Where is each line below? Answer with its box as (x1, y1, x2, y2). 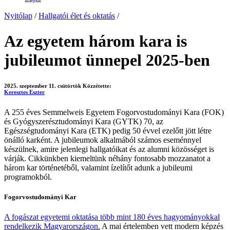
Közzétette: (83, 82, 113, 89)
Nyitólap (4, 11, 32, 21)
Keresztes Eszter (4, 88, 45, 95)
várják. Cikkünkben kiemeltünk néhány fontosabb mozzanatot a (4, 154, 210, 163)
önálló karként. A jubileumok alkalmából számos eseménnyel (4, 135, 201, 144)
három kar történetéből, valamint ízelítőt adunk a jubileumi (4, 163, 193, 172)
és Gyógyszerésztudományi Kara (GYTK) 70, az (4, 117, 163, 126)
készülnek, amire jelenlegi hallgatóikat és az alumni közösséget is (4, 144, 214, 154)
